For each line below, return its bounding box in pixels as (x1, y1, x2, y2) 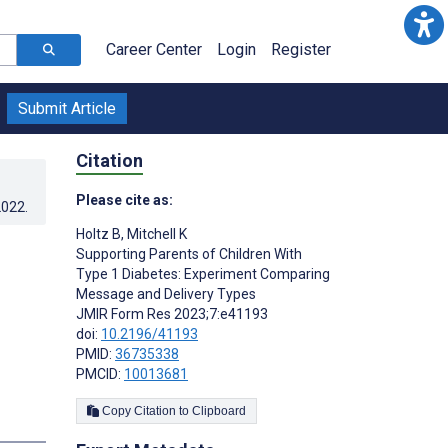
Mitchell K (124, 225, 187, 242)
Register (271, 40, 331, 59)
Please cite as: (76, 191, 173, 208)
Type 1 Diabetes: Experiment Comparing (76, 265, 330, 282)
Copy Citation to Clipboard (192, 403, 246, 418)
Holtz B (76, 225, 121, 242)
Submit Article (18, 99, 116, 118)
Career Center (106, 40, 202, 59)
